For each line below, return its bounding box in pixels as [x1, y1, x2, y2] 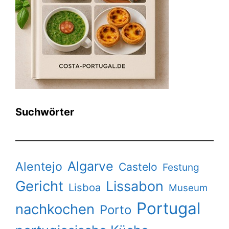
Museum [169, 181, 208, 194]
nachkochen [15, 200, 95, 218]
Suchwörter [15, 105, 74, 118]
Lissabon [106, 177, 164, 195]
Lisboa [68, 180, 101, 194]
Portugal [136, 198, 200, 218]
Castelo [119, 160, 157, 173]
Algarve [67, 158, 113, 174]
